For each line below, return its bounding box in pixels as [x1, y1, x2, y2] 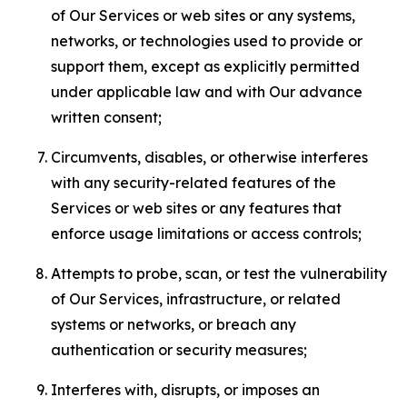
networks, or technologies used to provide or [51, 32, 362, 50]
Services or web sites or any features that [51, 199, 342, 217]
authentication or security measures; [51, 341, 307, 359]
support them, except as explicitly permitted [51, 57, 360, 75]
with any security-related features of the [51, 174, 336, 192]
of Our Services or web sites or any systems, [51, 6, 355, 25]
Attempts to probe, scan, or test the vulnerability [51, 264, 387, 283]
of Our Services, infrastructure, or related [51, 290, 341, 308]
